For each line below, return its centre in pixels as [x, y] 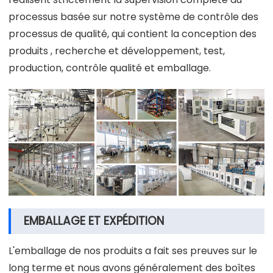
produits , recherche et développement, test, [117, 51]
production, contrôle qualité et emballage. [110, 68]
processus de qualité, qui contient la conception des [133, 34]
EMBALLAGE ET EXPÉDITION [94, 221]
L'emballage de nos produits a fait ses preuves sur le [133, 251]
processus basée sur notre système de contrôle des [133, 17]
